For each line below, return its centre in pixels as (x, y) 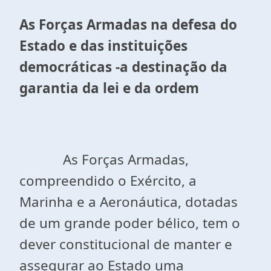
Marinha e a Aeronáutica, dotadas (129, 202)
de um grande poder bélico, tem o (130, 223)
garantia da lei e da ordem (109, 88)
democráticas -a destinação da (123, 67)
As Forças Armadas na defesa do (128, 24)
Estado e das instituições (103, 46)
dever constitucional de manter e (126, 244)
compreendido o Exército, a (108, 181)
